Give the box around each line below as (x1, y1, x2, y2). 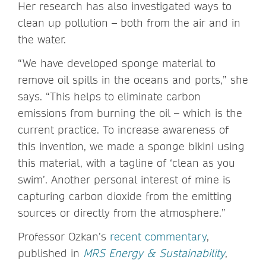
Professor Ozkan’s (18, 230, 110, 244)
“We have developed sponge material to (18, 56, 216, 71)
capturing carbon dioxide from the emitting (18, 189, 232, 204)
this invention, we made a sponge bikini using (18, 140, 245, 154)
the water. (18, 33, 66, 47)
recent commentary (110, 230, 207, 244)
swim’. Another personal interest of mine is (18, 173, 230, 187)
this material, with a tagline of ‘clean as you (18, 156, 235, 170)
